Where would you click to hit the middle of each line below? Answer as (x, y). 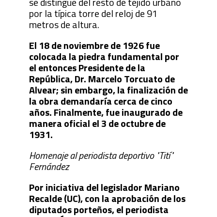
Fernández (49, 166)
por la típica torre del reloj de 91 (93, 13)
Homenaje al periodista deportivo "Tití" (101, 155)
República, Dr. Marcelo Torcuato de (102, 78)
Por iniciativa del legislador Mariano (104, 187)
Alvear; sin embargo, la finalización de (108, 90)
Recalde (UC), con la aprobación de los (107, 198)
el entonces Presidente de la (87, 67)
